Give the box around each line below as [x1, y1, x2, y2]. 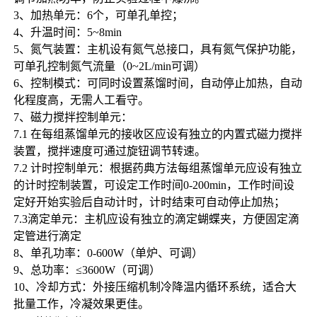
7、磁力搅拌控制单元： [13, 110, 132, 123]
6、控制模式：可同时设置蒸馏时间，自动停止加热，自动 [13, 76, 302, 89]
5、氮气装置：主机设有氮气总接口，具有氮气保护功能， [13, 42, 302, 55]
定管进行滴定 [13, 229, 81, 242]
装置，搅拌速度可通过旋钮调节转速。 [13, 144, 206, 157]
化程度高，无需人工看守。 [13, 93, 149, 106]
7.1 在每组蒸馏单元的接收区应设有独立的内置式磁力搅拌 [13, 127, 302, 140]
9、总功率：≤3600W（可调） [13, 263, 161, 276]
